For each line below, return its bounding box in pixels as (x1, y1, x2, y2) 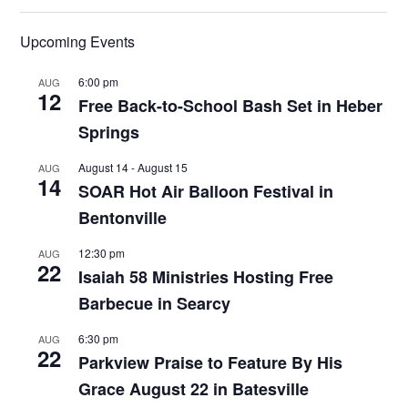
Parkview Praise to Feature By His (78, 351, 343, 375)
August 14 (78, 159, 129, 176)
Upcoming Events (20, 31, 136, 53)
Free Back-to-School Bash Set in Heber (78, 94, 383, 118)
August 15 (138, 159, 189, 176)
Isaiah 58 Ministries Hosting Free (78, 265, 334, 290)
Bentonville (78, 206, 168, 230)
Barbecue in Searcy (78, 291, 231, 316)
